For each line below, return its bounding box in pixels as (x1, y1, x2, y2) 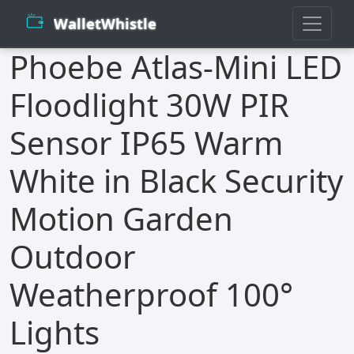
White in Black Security (9, 159, 343, 203)
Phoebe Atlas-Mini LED (9, 45, 342, 89)
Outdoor (9, 235, 136, 279)
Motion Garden (9, 197, 233, 241)
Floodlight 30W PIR (9, 83, 289, 127)
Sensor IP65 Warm (9, 121, 283, 165)
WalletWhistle (54, 13, 156, 34)
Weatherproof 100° (9, 273, 293, 317)
